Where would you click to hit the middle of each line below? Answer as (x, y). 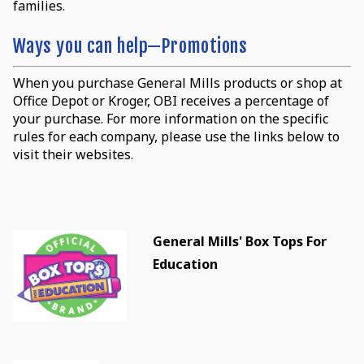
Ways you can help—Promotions (132, 45)
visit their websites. (73, 154)
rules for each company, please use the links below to (176, 136)
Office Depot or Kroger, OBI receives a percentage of (171, 100)
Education (185, 264)
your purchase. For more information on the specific (170, 118)
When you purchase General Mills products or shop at (177, 82)
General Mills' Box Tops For (239, 241)
